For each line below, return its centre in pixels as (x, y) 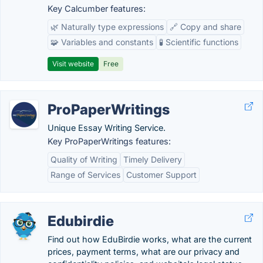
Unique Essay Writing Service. (107, 128)
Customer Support (161, 175)
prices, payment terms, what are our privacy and (144, 252)
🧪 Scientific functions (199, 42)
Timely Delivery (153, 159)
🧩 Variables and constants (102, 42)
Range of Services (85, 175)
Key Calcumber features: (97, 9)
